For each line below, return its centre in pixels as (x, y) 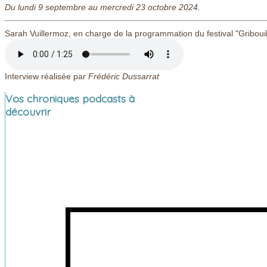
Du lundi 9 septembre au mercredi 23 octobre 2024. (103, 8)
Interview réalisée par (46, 77)
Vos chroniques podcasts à (70, 98)
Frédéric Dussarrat (124, 77)
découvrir (28, 111)
